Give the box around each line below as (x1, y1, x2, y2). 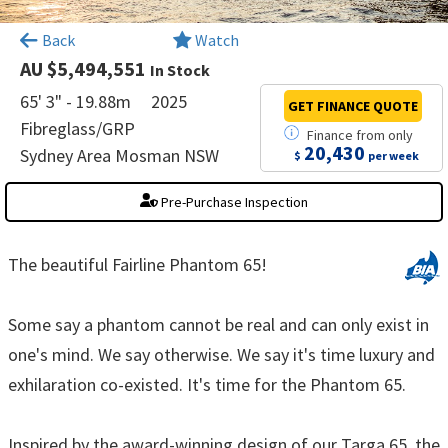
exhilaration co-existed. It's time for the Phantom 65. (8, 372, 406, 396)
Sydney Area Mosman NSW (20, 143, 219, 167)
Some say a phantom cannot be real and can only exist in (8, 312, 429, 336)
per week (368, 147, 420, 163)
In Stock (150, 59, 210, 80)
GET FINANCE (288, 96, 371, 115)
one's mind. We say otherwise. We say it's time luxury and (8, 342, 435, 366)
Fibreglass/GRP (20, 116, 135, 140)
